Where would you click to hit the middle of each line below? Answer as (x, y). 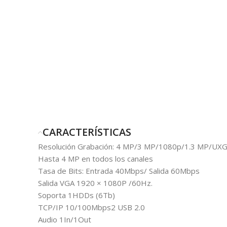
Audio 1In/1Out (65, 219)
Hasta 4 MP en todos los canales (96, 159)
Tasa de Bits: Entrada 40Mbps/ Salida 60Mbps (119, 171)
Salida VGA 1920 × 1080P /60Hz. (95, 183)
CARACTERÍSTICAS (87, 132)
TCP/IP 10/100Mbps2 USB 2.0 (91, 207)
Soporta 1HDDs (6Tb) (77, 195)
